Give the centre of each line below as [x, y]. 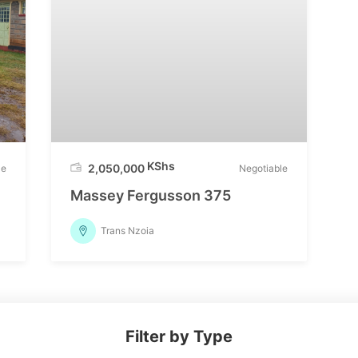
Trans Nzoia [127, 231]
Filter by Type [179, 336]
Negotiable [263, 168]
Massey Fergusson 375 [151, 195]
